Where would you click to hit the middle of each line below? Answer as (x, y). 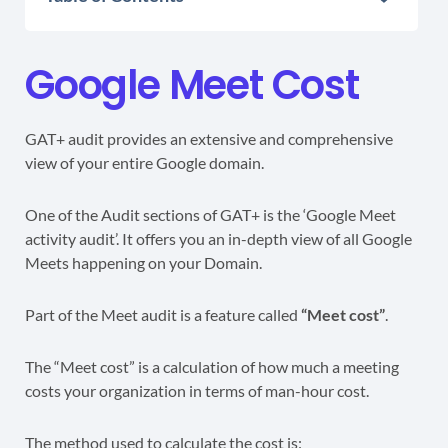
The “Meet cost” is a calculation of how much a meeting (212, 367)
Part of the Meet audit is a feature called (163, 315)
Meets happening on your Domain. (143, 263)
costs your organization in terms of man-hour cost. (197, 391)
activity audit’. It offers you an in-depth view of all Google (218, 239)
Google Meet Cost (192, 85)
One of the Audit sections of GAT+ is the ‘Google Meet (210, 215)
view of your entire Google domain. (144, 163)
